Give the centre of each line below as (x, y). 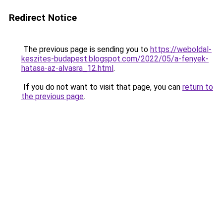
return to (198, 87)
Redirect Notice (43, 18)
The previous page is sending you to (86, 49)
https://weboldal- (181, 49)
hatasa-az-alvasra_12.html (67, 68)
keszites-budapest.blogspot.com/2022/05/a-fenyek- (115, 59)
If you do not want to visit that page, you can (102, 87)
